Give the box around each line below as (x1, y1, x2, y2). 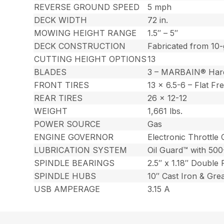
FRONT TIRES (34, 79, 89, 90)
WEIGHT (34, 105, 68, 116)
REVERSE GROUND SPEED (34, 1, 140, 12)
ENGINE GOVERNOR (34, 131, 114, 142)
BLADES (34, 66, 67, 77)
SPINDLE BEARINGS (34, 157, 115, 168)
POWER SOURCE (34, 118, 101, 129)
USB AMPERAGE (34, 183, 100, 194)
